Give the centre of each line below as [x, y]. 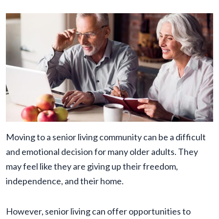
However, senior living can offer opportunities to [98, 211]
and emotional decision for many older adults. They [102, 152]
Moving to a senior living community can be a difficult [106, 137]
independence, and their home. [65, 181]
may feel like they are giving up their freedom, [92, 166]
